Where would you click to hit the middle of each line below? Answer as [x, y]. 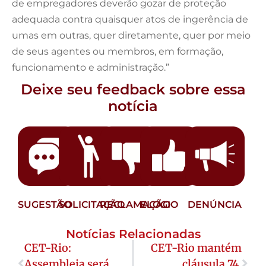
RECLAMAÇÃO [135, 204]
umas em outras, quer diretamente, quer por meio [131, 35]
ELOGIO [159, 204]
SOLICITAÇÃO [91, 204]
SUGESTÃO [45, 204]
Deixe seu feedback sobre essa [133, 89]
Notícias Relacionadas [133, 234]
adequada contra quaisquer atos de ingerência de [130, 19]
